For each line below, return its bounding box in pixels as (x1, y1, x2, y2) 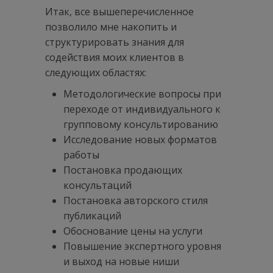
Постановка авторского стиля (63, 193, 208, 207)
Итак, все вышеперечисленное (45, 4, 194, 18)
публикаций (63, 208, 121, 222)
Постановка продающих (63, 163, 182, 177)
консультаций (63, 178, 132, 192)
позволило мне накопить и (45, 19, 177, 34)
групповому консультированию (63, 117, 218, 131)
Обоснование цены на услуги (63, 224, 202, 238)
